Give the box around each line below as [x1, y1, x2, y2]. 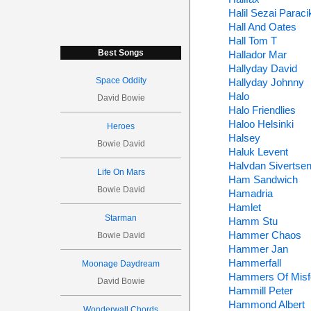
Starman [105, 213, 137, 223]
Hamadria [228, 187, 273, 199]
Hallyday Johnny [228, 76, 304, 88]
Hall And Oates [228, 21, 296, 33]
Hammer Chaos [228, 229, 301, 241]
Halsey [228, 132, 260, 144]
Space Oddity [95, 76, 146, 85]
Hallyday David [228, 62, 297, 74]
